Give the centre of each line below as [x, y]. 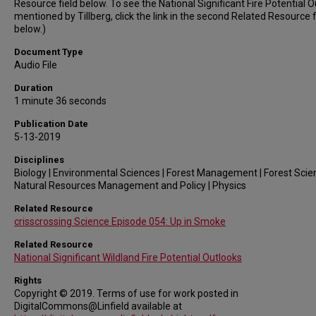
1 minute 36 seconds [60, 101]
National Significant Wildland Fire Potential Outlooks [128, 257]
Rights [28, 280]
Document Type [49, 52]
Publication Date [51, 124]
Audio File [36, 65]
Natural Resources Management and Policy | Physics [130, 186]
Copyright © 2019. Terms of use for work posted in [126, 293]
